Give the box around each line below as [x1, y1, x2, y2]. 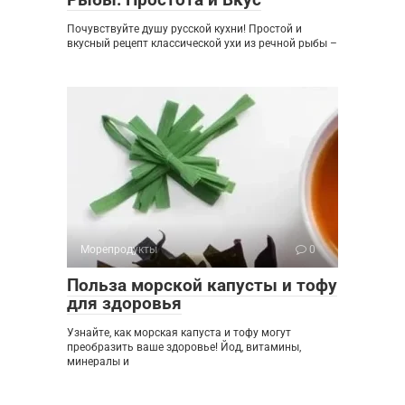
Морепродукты [80, 242, 157, 256]
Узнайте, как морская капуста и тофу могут [67, 325, 291, 339]
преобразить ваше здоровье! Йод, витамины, [67, 340, 301, 353]
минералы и [67, 354, 129, 368]
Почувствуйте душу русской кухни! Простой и [67, 22, 302, 35]
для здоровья [67, 292, 182, 314]
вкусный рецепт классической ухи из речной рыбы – [67, 36, 337, 50]
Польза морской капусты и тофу [67, 274, 337, 296]
